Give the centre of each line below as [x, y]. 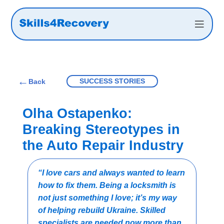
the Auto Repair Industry [103, 146]
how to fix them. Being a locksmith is [107, 185]
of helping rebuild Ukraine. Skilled [102, 210]
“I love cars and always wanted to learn [111, 173]
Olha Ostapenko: [77, 114]
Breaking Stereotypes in [101, 130]
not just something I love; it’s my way [107, 198]
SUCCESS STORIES [112, 81]
